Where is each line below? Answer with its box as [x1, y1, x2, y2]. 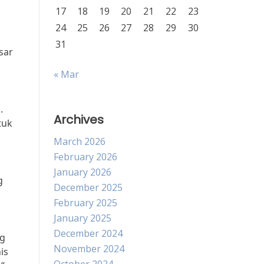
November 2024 [54, 242, 124, 255]
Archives [54, 111, 104, 128]
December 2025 [54, 181, 123, 194]
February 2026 [54, 150, 117, 163]
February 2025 [54, 196, 117, 209]
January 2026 [54, 166, 111, 179]
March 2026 [54, 135, 105, 148]
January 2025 [54, 212, 111, 225]
